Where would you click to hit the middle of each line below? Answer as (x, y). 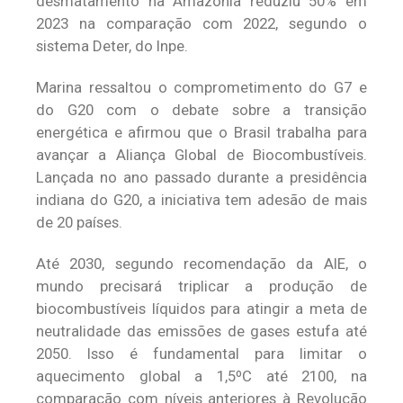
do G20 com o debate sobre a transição (201, 110)
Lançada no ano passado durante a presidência (201, 177)
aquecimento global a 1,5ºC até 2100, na (201, 376)
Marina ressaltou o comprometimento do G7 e (201, 87)
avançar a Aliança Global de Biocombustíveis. (201, 155)
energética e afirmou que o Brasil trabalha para (201, 132)
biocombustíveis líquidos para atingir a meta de (201, 309)
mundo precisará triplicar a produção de (201, 286)
